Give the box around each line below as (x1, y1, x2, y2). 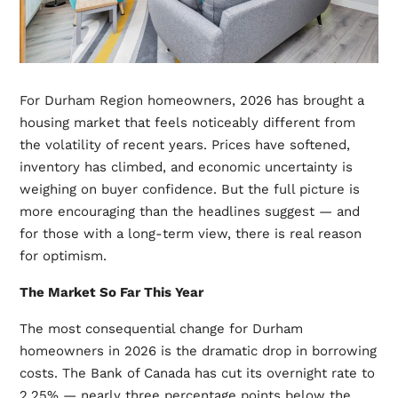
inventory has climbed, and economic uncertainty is (19, 158, 353, 175)
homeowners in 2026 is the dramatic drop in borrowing (19, 342, 377, 359)
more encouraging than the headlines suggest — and (19, 203, 360, 219)
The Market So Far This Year (19, 283, 203, 300)
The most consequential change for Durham (19, 320, 303, 337)
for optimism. (19, 247, 107, 264)
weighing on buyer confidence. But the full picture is (19, 180, 360, 197)
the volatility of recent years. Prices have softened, (19, 136, 350, 153)
